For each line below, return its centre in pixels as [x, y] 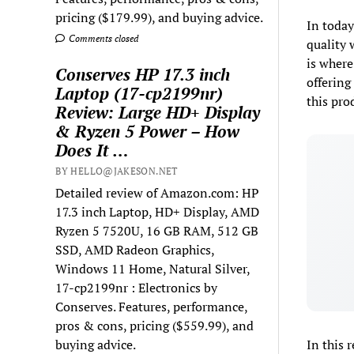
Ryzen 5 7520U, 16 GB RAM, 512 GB [157, 230]
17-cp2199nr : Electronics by [137, 287]
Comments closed [103, 38]
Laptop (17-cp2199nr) [139, 93]
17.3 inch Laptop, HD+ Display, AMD [158, 211]
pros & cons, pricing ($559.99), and [155, 325]
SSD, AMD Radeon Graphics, [135, 249]
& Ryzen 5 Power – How [148, 131]
